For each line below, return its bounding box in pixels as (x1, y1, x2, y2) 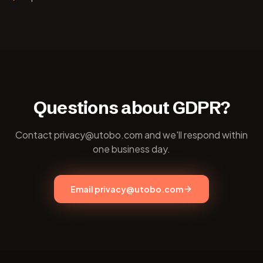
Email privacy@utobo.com (70, 184, 183, 194)
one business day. (93, 143, 170, 155)
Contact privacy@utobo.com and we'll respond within (15, 129, 248, 141)
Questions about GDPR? (33, 97, 230, 119)
